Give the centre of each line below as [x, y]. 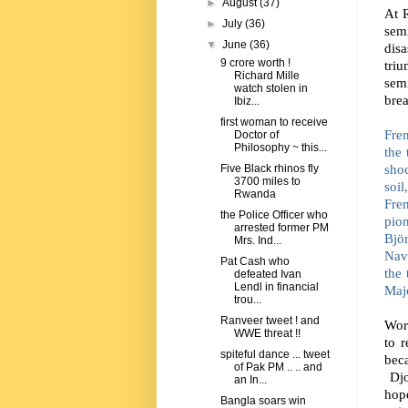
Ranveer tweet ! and [270, 321]
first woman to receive [274, 122]
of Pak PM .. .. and [278, 367]
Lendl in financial [276, 287]
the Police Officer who [274, 215]
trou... [247, 300]
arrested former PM [281, 228]
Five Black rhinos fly [269, 169]
